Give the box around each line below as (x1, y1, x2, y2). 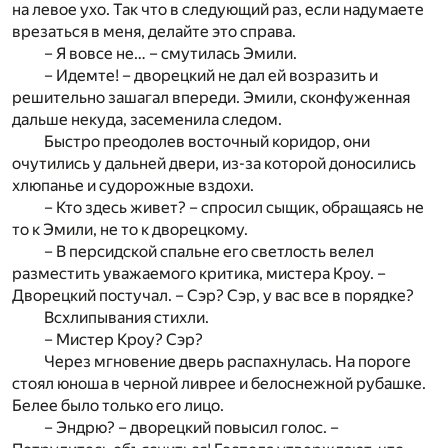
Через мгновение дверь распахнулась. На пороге (44, 351, 411, 371)
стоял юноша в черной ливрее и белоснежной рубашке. (12, 373, 426, 393)
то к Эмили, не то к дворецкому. (12, 219, 248, 239)
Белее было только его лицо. (12, 395, 224, 415)
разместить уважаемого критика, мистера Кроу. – (12, 263, 386, 283)
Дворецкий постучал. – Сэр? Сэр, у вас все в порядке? (12, 285, 414, 305)
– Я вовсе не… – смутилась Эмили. (44, 43, 297, 63)
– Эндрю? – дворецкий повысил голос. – (44, 417, 339, 437)
